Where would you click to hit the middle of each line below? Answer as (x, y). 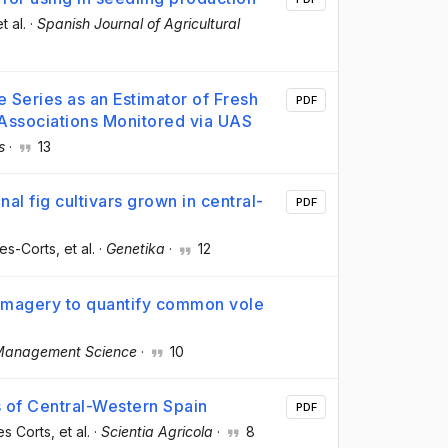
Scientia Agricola (157, 431)
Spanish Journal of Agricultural (138, 24)
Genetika (135, 249)
